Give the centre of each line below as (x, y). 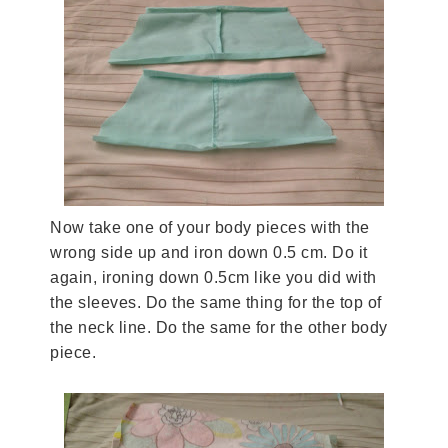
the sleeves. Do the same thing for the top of (216, 302)
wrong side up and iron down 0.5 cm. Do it (209, 252)
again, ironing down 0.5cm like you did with (213, 277)
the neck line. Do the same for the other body (219, 327)
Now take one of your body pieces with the (210, 227)
